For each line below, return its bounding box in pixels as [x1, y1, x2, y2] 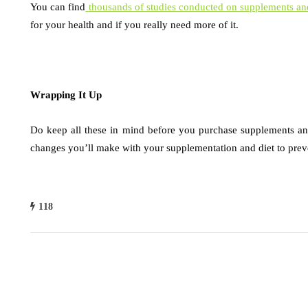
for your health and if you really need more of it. [30, 19, 239, 30]
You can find [30, 1, 86, 12]
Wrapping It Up [30, 89, 102, 100]
